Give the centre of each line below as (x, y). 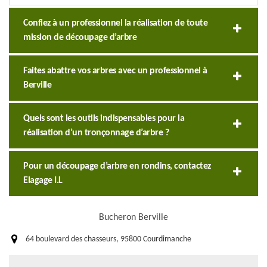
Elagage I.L (43, 181)
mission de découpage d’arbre (80, 38)
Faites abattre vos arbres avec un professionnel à (115, 71)
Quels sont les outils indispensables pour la (104, 119)
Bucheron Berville (133, 218)
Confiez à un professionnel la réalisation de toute (115, 24)
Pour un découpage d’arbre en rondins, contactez (117, 167)
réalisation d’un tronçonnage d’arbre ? (96, 133)
